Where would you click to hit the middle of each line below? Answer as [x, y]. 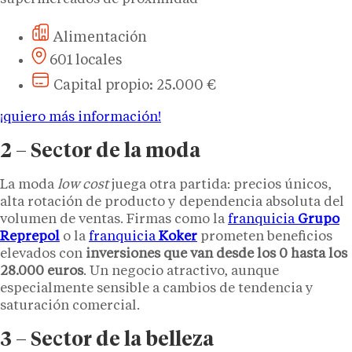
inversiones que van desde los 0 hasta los [216, 254]
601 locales [86, 60]
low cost [83, 185]
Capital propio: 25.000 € [135, 85]
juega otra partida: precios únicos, [220, 185]
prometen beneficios [265, 236]
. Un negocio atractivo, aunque [181, 271]
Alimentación [100, 37]
